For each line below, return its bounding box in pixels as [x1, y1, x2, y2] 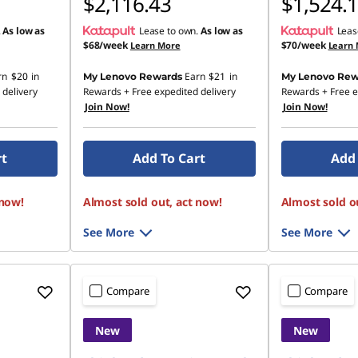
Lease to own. [138, 24, 201, 38]
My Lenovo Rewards [82, 70, 182, 82]
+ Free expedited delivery [121, 85, 236, 98]
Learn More [129, 39, 181, 51]
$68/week [82, 38, 128, 52]
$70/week [280, 38, 326, 52]
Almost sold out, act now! [82, 194, 222, 209]
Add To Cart [133, 149, 206, 167]
